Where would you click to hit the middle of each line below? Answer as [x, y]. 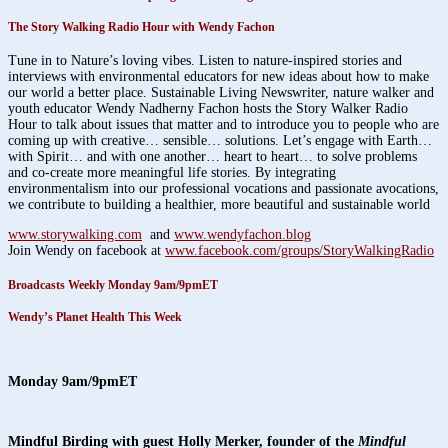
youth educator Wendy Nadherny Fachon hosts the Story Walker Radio [208, 109]
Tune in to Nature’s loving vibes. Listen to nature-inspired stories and [205, 61]
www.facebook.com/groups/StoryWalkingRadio [299, 251]
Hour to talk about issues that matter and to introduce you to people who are [223, 125]
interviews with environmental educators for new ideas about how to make [218, 77]
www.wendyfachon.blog [242, 235]
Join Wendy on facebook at [86, 251]
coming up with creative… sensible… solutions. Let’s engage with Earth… [220, 141]
